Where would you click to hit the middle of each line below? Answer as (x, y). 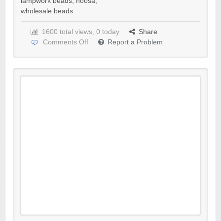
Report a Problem (135, 42)
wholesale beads (47, 11)
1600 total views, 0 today (81, 32)
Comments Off (66, 42)
